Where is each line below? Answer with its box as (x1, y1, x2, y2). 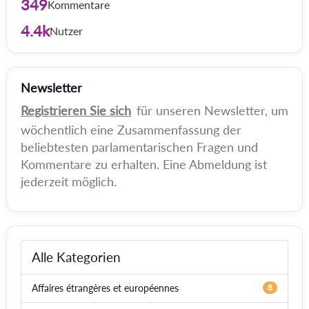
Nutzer (50, 24, 83, 37)
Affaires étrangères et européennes (32, 282, 179, 294)
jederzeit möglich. (21, 174, 117, 189)
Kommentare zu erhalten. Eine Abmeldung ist (21, 157, 267, 172)
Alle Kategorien (32, 249, 121, 265)
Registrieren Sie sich (21, 103, 131, 118)
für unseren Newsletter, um (133, 103, 288, 118)
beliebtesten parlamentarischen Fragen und (21, 139, 258, 154)
